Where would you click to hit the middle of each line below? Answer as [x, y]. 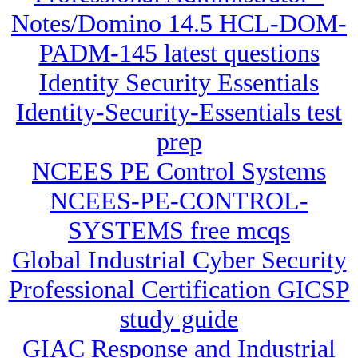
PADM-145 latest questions [179, 53]
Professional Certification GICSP [179, 290]
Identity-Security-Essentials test [179, 112]
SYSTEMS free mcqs [179, 231]
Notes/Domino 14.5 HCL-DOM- [179, 24]
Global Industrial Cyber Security [179, 260]
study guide [179, 319]
